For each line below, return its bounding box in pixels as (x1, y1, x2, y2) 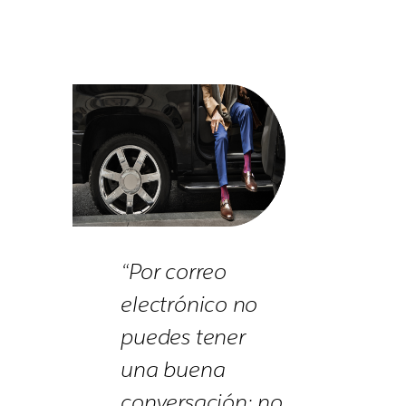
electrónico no (121, 289, 258, 318)
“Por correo (121, 256, 227, 285)
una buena (121, 354, 226, 383)
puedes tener (121, 322, 246, 351)
